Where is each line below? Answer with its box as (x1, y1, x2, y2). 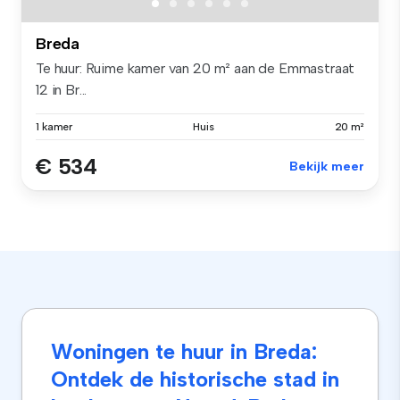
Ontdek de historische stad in (51, 366, 339, 393)
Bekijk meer (289, 159, 364, 175)
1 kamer (36, 121, 73, 134)
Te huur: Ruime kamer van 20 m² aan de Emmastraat (36, 60, 355, 78)
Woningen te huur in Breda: (51, 338, 317, 365)
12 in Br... (36, 81, 87, 99)
